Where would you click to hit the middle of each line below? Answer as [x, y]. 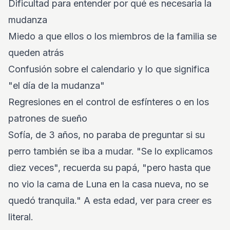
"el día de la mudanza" [56, 85]
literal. [21, 217]
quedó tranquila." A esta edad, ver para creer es [110, 200]
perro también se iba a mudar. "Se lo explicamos [110, 151]
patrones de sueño [48, 118]
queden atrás [36, 53]
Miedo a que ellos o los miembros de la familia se [112, 36]
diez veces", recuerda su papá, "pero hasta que [109, 168]
